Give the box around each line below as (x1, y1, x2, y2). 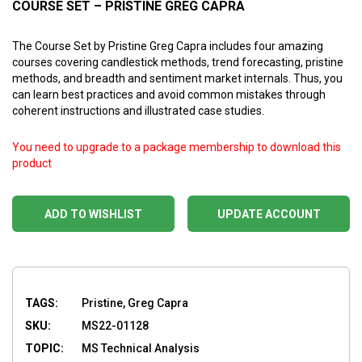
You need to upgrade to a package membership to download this (12, 140, 341, 154)
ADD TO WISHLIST (44, 207, 142, 221)
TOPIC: (25, 341, 64, 355)
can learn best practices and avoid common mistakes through (12, 87, 326, 101)
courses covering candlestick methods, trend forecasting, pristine (12, 55, 343, 69)
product (12, 156, 52, 170)
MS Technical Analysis (82, 341, 200, 355)
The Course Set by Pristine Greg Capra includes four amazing (12, 39, 323, 53)
